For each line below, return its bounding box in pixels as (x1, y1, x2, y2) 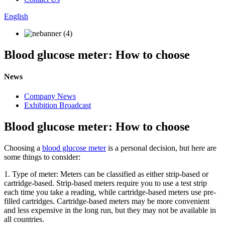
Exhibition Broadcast (24, 101, 91, 110)
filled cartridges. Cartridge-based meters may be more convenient (4, 197, 209, 206)
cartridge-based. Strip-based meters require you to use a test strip (4, 179, 207, 188)
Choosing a (4, 144, 42, 153)
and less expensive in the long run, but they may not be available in (4, 206, 216, 215)
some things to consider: (4, 153, 80, 162)
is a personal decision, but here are (106, 144, 216, 153)
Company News (24, 92, 76, 101)
